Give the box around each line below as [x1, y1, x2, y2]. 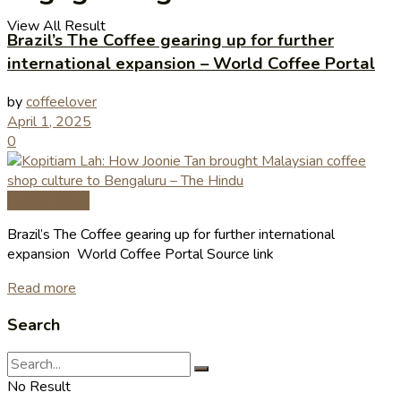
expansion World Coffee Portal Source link [7, 243, 274, 264]
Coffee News [7, 190, 90, 210]
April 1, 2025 [7, 111, 91, 132]
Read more [7, 277, 76, 298]
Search [7, 313, 60, 336]
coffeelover [26, 91, 97, 112]
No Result [7, 376, 71, 397]
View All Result [7, 16, 106, 36]
